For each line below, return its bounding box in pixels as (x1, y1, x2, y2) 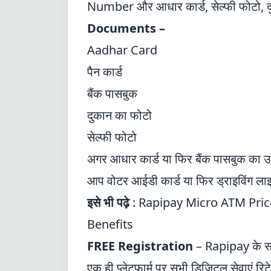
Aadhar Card (87, 42, 157, 58)
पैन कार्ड (87, 64, 122, 80)
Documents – (87, 20, 165, 36)
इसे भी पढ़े (87, 194, 129, 211)
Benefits (87, 216, 133, 232)
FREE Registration (87, 238, 196, 254)
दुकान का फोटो (87, 107, 152, 123)
